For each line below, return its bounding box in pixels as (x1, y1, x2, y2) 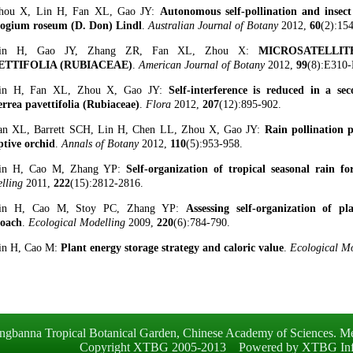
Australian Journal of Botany (148, 20, 281, 32)
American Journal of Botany (139, 59, 268, 71)
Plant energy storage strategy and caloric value (61, 242, 284, 254)
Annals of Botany (61, 138, 142, 150)
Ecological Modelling (28, 217, 128, 229)
